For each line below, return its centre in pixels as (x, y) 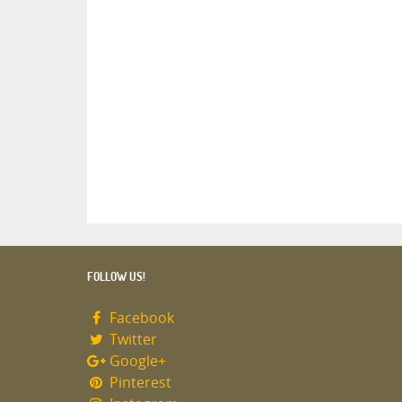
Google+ (135, 362)
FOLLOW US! (116, 277)
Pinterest (138, 383)
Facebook (140, 319)
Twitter (131, 340)
